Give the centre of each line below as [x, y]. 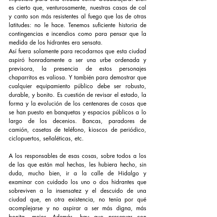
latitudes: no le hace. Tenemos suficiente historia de [77, 25]
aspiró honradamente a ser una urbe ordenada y [77, 60]
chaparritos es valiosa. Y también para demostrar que [77, 77]
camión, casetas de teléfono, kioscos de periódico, [77, 130]
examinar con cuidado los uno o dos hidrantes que [77, 182]
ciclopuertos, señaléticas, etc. [46, 139]
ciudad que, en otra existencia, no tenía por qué [77, 200]
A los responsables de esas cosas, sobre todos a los [77, 156]
